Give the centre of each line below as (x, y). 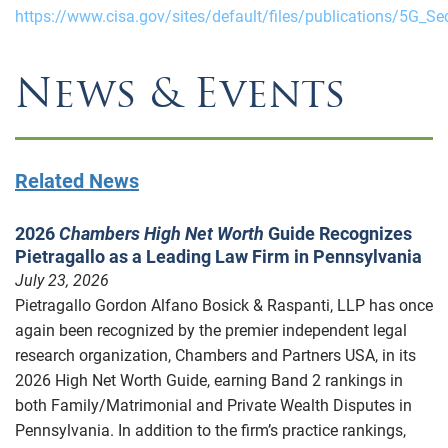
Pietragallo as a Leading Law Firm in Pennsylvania (218, 256)
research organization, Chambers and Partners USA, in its (215, 355)
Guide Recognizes (338, 233)
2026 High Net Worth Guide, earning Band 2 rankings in (209, 380)
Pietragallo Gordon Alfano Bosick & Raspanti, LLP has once (224, 305)
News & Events (180, 92)
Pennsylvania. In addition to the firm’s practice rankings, (210, 430)
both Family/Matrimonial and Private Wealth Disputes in (213, 405)
